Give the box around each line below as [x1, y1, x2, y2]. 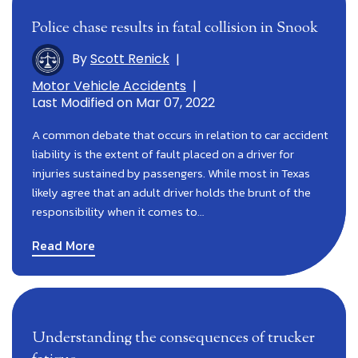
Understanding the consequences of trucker [32, 327, 315, 349]
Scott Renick [90, 50, 169, 69]
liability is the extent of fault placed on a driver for [32, 144, 294, 163]
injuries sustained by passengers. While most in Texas [32, 163, 310, 182]
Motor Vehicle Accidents [32, 76, 186, 95]
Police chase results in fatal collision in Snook [32, 17, 318, 39]
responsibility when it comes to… [32, 201, 204, 221]
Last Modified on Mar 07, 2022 [32, 93, 215, 112]
